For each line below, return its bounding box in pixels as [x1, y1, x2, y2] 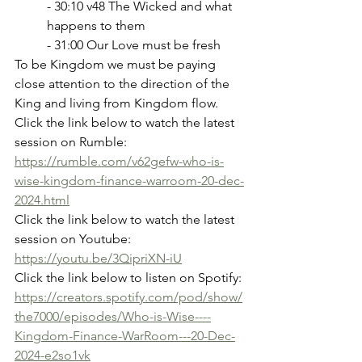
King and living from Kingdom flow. [15, 95, 218, 111]
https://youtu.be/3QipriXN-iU [15, 250, 182, 266]
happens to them [47, 17, 145, 33]
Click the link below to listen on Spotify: [15, 269, 242, 285]
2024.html [15, 192, 69, 208]
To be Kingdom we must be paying [15, 56, 219, 72]
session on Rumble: [15, 133, 127, 149]
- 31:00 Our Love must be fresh [47, 36, 221, 53]
